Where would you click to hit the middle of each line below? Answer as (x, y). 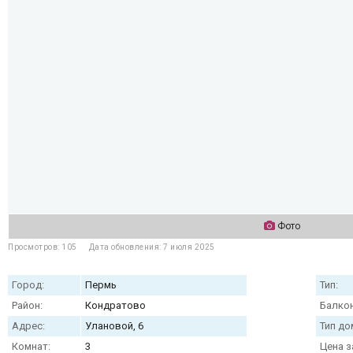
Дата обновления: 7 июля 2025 (152, 247)
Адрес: (28, 326)
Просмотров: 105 (43, 247)
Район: (27, 305)
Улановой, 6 (114, 326)
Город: (28, 285)
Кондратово (115, 305)
